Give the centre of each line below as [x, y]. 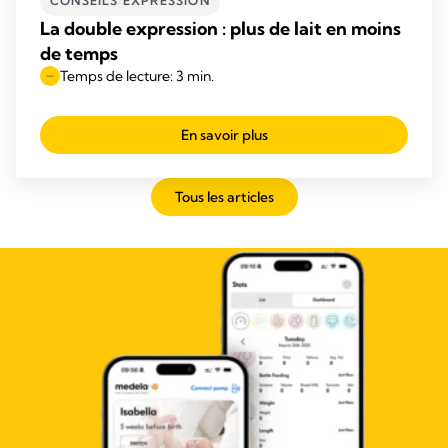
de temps [79, 53]
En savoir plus [224, 134]
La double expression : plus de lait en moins [220, 28]
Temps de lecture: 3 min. [137, 75]
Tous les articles [224, 196]
